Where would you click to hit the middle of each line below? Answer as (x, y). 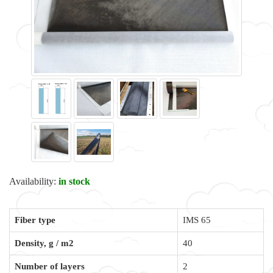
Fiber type (35, 220)
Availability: (34, 181)
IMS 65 (197, 220)
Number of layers (50, 266)
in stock (74, 181)
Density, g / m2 (44, 243)
